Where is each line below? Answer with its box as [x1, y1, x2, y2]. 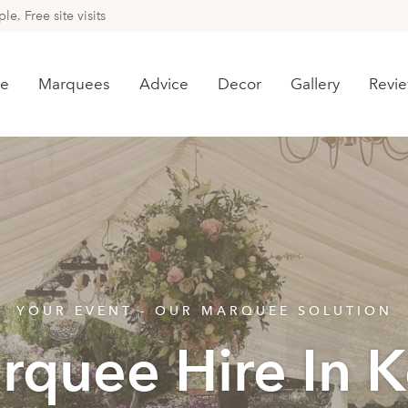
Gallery [291, 75, 341, 93]
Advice [139, 75, 189, 93]
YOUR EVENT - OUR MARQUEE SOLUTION [15, 302, 393, 319]
